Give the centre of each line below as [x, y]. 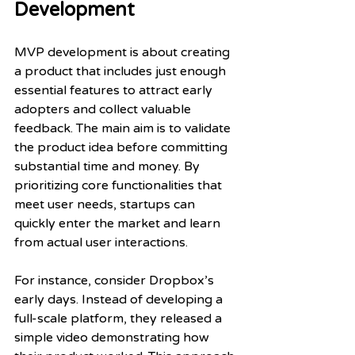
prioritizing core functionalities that [120, 185]
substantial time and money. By [109, 166]
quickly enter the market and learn [119, 223]
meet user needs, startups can [106, 204]
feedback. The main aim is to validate [124, 128]
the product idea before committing [122, 147]
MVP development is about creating [124, 52]
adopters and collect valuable [104, 109]
